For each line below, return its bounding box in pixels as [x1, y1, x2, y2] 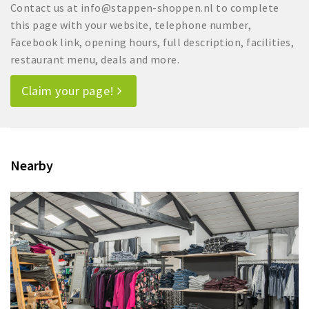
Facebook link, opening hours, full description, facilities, [10, 35, 295, 50]
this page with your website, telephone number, [10, 18, 252, 32]
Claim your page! [21, 83, 118, 99]
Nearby [10, 157, 53, 175]
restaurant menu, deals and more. [10, 52, 180, 67]
